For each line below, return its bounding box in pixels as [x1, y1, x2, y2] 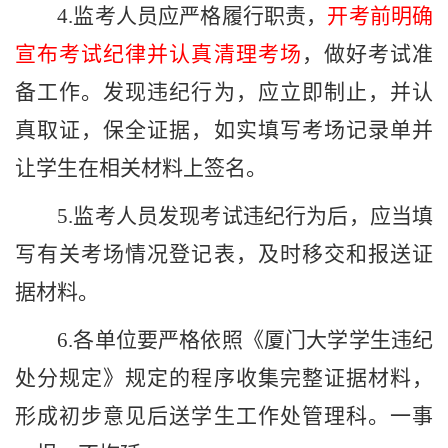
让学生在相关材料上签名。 [15, 156, 267, 181]
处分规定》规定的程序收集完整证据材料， [15, 366, 433, 391]
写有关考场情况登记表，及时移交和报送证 [15, 242, 433, 267]
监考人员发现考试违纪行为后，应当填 [73, 204, 433, 229]
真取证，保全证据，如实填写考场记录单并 [15, 118, 433, 143]
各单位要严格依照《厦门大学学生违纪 [73, 328, 433, 353]
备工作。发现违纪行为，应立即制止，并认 [15, 80, 433, 105]
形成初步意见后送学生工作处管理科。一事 [15, 404, 433, 429]
